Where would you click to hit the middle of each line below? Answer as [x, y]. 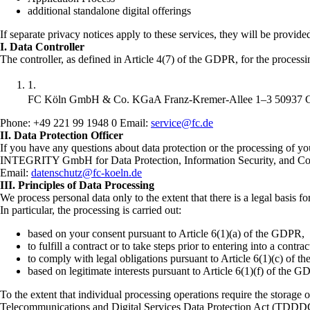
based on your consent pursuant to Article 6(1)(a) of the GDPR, [166, 233]
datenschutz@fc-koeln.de [86, 172]
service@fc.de [182, 122]
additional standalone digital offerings [109, 10]
